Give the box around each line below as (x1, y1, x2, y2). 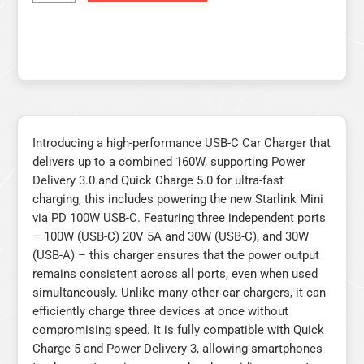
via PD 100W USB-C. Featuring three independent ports (32, 210, 326, 225)
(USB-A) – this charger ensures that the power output (32, 247, 319, 262)
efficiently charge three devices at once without (32, 303, 288, 318)
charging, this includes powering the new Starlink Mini (32, 191, 323, 206)
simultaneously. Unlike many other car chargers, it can (32, 284, 326, 300)
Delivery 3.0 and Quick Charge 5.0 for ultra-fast (32, 172, 284, 188)
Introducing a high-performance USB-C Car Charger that (32, 135, 331, 150)
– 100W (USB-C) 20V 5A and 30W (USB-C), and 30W (32, 228, 309, 244)
